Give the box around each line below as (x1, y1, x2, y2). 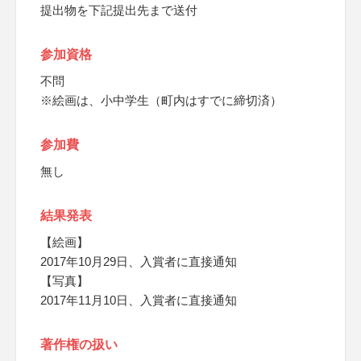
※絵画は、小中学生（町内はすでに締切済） (40, 93, 282, 107)
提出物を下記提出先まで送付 (40, 3, 197, 17)
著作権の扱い (40, 338, 118, 351)
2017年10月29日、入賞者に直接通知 (40, 255, 237, 268)
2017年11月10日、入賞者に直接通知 (40, 293, 237, 307)
